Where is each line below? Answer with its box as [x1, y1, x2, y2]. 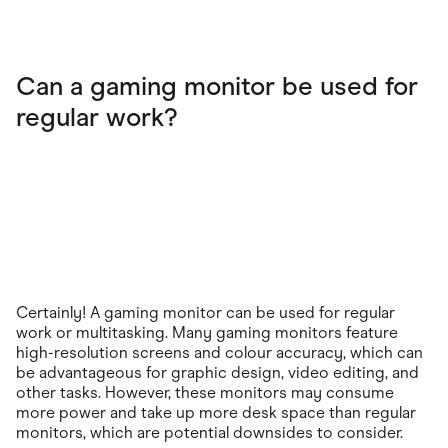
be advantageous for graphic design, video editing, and [16, 362, 419, 382]
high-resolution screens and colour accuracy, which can [16, 342, 423, 362]
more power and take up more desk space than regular [16, 402, 416, 422]
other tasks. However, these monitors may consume [16, 382, 394, 402]
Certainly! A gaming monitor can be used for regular [16, 302, 395, 322]
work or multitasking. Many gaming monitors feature [16, 322, 398, 342]
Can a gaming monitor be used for [16, 69, 418, 102]
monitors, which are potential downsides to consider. [16, 422, 403, 442]
